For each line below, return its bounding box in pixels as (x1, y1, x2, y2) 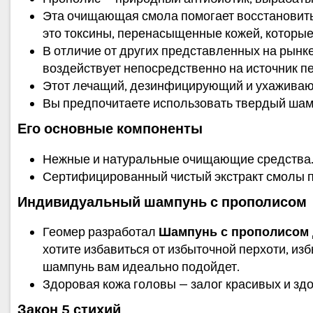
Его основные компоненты (17, 120, 203, 138)
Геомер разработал (43, 224, 159, 240)
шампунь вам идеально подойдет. (43, 259, 240, 275)
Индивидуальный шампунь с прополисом (17, 193, 307, 210)
